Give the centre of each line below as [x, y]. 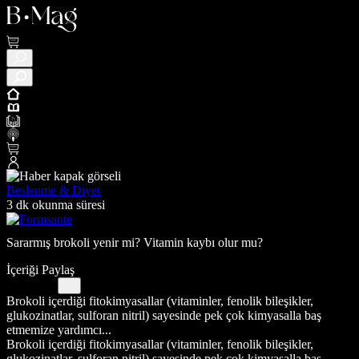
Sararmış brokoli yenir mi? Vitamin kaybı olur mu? [135, 242]
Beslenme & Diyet [53, 190]
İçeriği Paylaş [40, 269]
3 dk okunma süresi [56, 205]
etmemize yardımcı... [59, 329]
